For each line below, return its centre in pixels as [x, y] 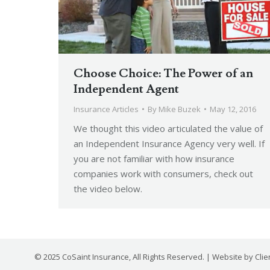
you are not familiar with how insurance [154, 158]
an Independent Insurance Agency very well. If [169, 143]
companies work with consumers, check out [163, 173]
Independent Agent [126, 89]
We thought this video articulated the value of [168, 128]
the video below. [108, 188]
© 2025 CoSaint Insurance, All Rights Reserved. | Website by [145, 256]
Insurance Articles [106, 109]
